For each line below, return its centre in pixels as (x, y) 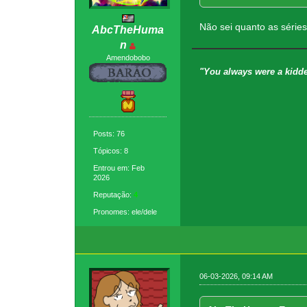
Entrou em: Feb (119, 168)
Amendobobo (128, 58)
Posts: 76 (109, 133)
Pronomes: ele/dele (125, 211)
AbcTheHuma (128, 30)
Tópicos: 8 (111, 150)
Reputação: (114, 194)
